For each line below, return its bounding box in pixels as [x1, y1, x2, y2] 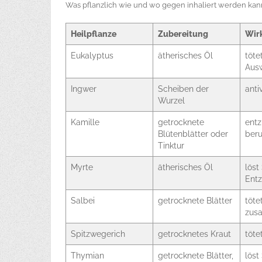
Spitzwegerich [71, 229, 125, 239]
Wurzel [158, 96, 185, 105]
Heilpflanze [71, 29, 116, 39]
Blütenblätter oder [158, 129, 228, 139]
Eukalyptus [71, 51, 113, 60]
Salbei [71, 196, 95, 205]
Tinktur [158, 141, 184, 150]
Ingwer [71, 84, 96, 94]
